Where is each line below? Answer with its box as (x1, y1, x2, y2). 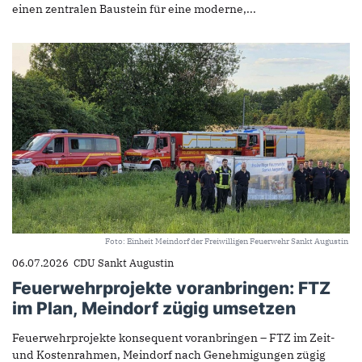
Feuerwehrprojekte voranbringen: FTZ (12, 278, 330, 298)
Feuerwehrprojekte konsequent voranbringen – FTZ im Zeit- (12, 330, 335, 345)
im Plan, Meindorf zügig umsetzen (12, 298, 296, 318)
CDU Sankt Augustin (74, 255, 175, 269)
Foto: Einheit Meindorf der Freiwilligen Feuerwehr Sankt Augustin (105, 235, 348, 246)
